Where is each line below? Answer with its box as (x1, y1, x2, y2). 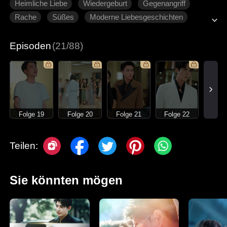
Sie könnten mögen (10, 173, 123, 187)
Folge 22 (164, 110, 190, 118)
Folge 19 (19, 110, 44, 118)
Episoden (10, 41, 52, 52)
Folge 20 (67, 110, 93, 118)
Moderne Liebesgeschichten (89, 13, 183, 21)
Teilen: (10, 140, 39, 151)
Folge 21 (116, 110, 141, 118)
